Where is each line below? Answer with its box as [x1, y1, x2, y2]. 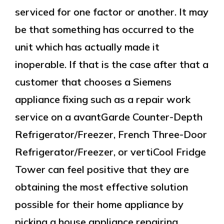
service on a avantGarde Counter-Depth [15, 110, 202, 123]
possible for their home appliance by [15, 198, 183, 210]
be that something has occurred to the [15, 23, 194, 35]
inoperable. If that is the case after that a [15, 58, 208, 70]
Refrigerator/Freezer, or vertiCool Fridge [15, 145, 206, 158]
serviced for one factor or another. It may [15, 5, 208, 18]
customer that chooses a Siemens [15, 75, 171, 88]
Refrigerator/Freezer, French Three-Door [15, 128, 207, 140]
